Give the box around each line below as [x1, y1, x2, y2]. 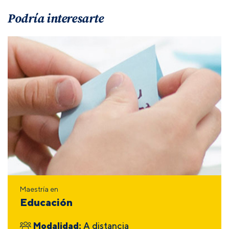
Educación [20, 195, 73, 209]
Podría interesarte [8, 9, 104, 27]
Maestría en [20, 185, 58, 194]
